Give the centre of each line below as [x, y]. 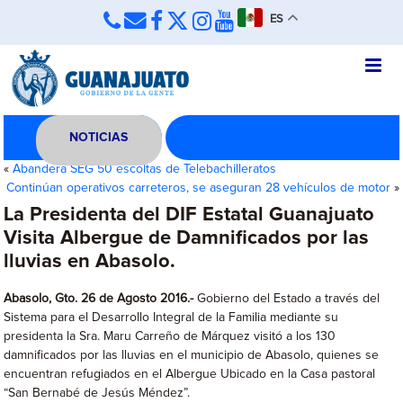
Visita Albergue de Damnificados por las [187, 238]
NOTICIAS [99, 138]
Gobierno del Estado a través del [287, 299]
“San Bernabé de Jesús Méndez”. [97, 393]
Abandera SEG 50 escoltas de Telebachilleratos [145, 169]
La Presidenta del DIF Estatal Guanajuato [189, 215]
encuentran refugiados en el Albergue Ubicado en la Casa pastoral [190, 374]
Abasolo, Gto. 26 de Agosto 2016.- [99, 299]
